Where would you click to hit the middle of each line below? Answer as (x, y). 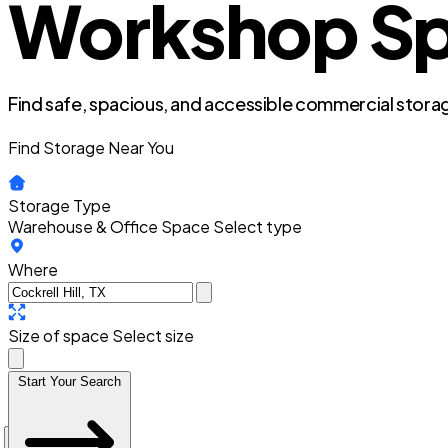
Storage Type (59, 205)
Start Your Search (69, 381)
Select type (257, 226)
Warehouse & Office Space (109, 226)
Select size (153, 335)
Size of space (58, 335)
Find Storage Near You (91, 147)
